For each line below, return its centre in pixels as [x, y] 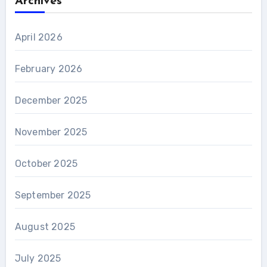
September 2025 [53, 195]
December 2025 [51, 100]
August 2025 [45, 226]
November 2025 [51, 132]
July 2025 [38, 258]
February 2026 [49, 69]
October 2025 [46, 163]
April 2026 [38, 37]
